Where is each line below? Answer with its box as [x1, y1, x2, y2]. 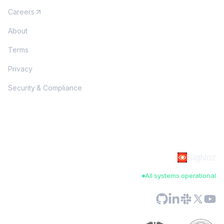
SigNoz [186, 152, 216, 163]
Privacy [8, 64, 32, 73]
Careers [8, 7, 34, 16]
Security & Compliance [8, 83, 82, 92]
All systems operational [145, 171, 216, 180]
